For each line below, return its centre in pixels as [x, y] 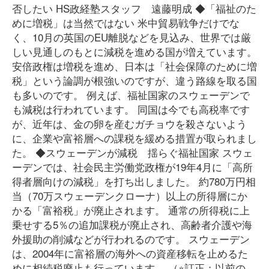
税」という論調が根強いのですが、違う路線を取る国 [134, 80]
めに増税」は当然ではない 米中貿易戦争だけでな [126, 23]
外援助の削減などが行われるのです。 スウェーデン [131, 239]
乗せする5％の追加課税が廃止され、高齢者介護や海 [132, 224]
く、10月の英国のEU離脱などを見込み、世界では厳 [131, 37]
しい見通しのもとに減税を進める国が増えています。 [134, 51]
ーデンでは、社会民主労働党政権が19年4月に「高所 [132, 167]
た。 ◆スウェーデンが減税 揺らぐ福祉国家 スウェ [132, 152]
